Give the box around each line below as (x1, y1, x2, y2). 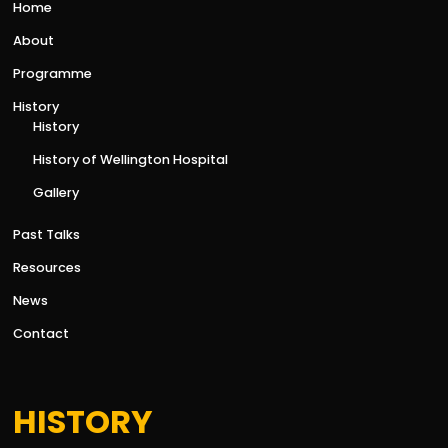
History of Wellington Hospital (33, 151, 229, 169)
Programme (13, 65, 93, 83)
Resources (13, 259, 82, 277)
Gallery (33, 184, 80, 202)
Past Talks (13, 226, 81, 244)
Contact (13, 325, 70, 343)
